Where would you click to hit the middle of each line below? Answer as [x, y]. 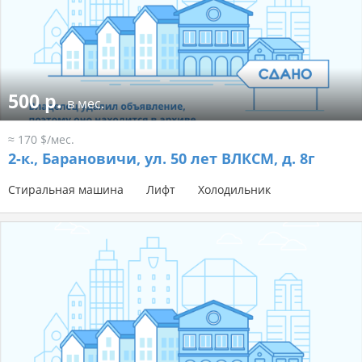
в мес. [86, 104]
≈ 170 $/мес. [41, 140]
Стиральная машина [66, 190]
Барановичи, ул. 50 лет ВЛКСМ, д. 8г [177, 159]
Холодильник [234, 190]
